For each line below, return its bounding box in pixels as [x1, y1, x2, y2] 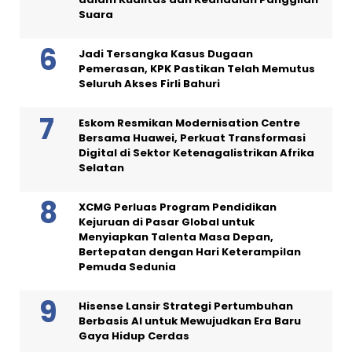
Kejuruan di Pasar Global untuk [79, 214, 255, 230]
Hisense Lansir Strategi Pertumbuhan [79, 299, 293, 314]
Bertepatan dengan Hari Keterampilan [79, 244, 301, 260]
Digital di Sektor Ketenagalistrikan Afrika [79, 145, 314, 161]
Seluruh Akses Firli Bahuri [79, 76, 220, 92]
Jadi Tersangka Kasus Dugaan [79, 46, 253, 62]
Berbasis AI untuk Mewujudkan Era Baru [79, 313, 301, 329]
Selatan [79, 160, 124, 176]
